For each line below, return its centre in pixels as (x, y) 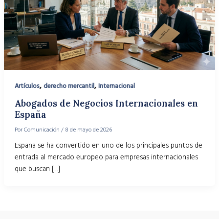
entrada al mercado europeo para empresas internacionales (106, 157)
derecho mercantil (69, 86)
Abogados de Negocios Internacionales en (106, 104)
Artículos (27, 86)
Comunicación (42, 130)
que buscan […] (37, 169)
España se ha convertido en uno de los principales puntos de (108, 145)
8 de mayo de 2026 (88, 130)
